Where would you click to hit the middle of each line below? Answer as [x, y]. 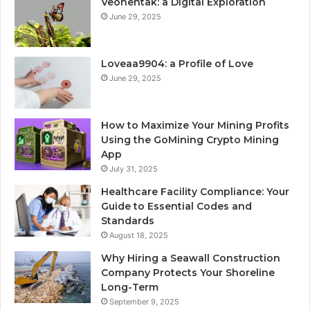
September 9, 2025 [144, 301]
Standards [128, 220]
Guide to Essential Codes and [176, 206]
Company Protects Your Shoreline [188, 272]
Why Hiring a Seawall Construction [191, 258]
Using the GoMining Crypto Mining [190, 139]
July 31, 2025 [134, 168]
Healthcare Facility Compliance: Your [195, 191]
